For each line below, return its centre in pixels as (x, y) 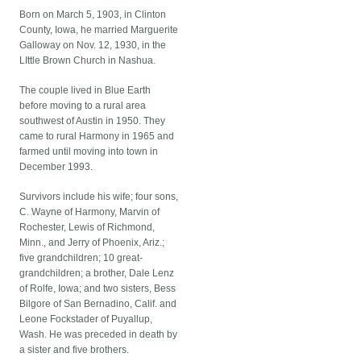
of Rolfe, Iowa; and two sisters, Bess (98, 289)
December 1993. (56, 167)
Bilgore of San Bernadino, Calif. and (98, 304)
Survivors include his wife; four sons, (99, 197)
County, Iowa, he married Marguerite (99, 30)
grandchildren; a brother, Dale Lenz (97, 274)
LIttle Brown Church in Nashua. (88, 61)
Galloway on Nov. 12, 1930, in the (93, 46)
